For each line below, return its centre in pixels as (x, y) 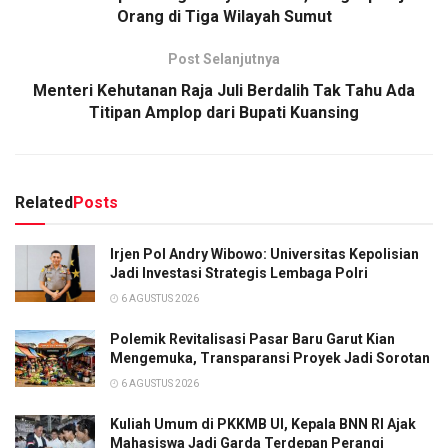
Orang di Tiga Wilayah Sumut (224, 17)
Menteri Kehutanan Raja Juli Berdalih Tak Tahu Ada (224, 91)
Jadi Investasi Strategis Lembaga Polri (239, 273)
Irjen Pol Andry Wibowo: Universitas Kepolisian (264, 254)
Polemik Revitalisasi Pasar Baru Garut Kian (252, 339)
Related (44, 203)
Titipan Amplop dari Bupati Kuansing (224, 113)
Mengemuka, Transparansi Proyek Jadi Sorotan (270, 358)
